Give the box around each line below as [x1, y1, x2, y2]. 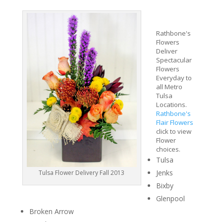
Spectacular [156, 55, 192, 64]
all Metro [156, 82, 182, 91]
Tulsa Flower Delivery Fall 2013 [39, 168, 125, 177]
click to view [156, 127, 191, 136]
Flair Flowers [156, 118, 193, 127]
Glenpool [156, 194, 185, 203]
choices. [156, 145, 180, 154]
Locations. [156, 100, 187, 109]
